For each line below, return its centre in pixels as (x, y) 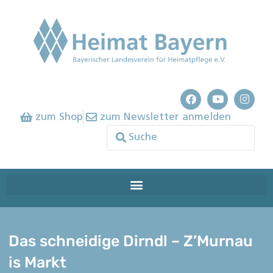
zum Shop (59, 117)
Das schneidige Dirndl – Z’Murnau (131, 241)
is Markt (38, 263)
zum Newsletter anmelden (165, 117)
